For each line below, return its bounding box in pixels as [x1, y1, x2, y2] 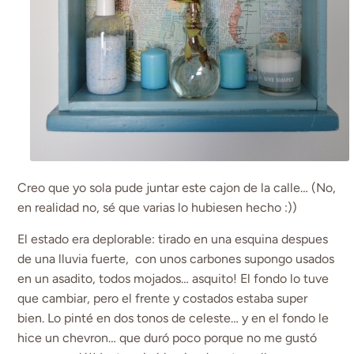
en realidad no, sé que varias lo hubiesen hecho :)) [17, 200, 298, 216]
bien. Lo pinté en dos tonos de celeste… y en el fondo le [17, 310, 330, 326]
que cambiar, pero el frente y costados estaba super [17, 290, 308, 306]
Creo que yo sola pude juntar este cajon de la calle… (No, [17, 180, 337, 196]
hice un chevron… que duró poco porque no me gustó [17, 330, 318, 345]
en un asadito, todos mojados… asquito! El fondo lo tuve [17, 270, 330, 286]
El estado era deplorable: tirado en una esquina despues [17, 231, 329, 247]
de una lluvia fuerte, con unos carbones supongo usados [17, 250, 335, 266]
